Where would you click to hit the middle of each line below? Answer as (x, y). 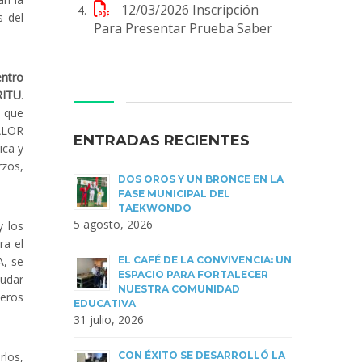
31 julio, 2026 (109, 319)
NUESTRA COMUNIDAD (179, 288)
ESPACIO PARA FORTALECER (193, 274)
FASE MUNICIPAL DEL (174, 193)
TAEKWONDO (155, 208)
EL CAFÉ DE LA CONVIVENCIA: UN (205, 259)
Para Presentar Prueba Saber (183, 28)
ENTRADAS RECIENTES (162, 140)
